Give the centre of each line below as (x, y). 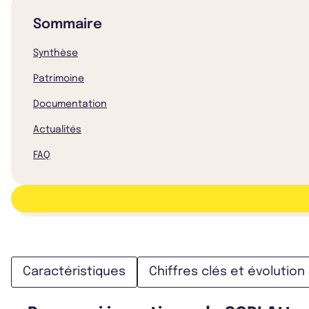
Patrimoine (59, 79)
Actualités (57, 130)
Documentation (70, 104)
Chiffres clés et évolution (227, 272)
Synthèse (56, 53)
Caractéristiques (74, 272)
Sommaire (68, 24)
